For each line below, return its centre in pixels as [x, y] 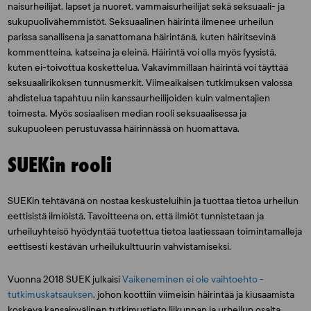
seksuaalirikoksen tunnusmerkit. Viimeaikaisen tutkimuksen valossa [150, 83]
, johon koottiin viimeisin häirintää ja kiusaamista [194, 295]
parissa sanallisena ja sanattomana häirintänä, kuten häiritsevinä [142, 37]
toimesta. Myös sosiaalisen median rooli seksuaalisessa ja [127, 114]
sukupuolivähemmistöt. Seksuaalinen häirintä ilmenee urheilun [141, 22]
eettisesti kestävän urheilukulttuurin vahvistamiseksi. [120, 247]
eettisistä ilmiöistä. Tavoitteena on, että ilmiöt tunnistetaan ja [136, 216]
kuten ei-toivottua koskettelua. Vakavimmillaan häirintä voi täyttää [148, 68]
